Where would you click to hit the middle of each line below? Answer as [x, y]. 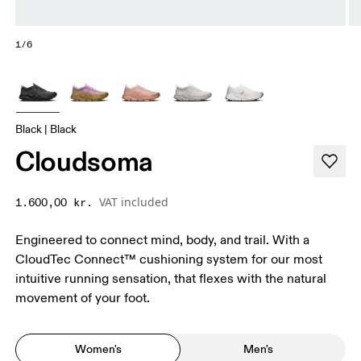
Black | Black [46, 129]
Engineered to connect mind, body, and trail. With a [163, 240]
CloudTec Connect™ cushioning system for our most [169, 259]
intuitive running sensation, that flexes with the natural [171, 278]
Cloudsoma [85, 161]
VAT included [134, 201]
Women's [98, 349]
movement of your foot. [83, 298]
